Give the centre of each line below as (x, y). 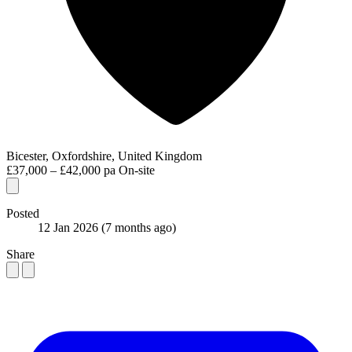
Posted (23, 213)
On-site (137, 170)
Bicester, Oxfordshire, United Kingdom (104, 156)
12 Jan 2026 (70, 227)
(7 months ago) (139, 227)
